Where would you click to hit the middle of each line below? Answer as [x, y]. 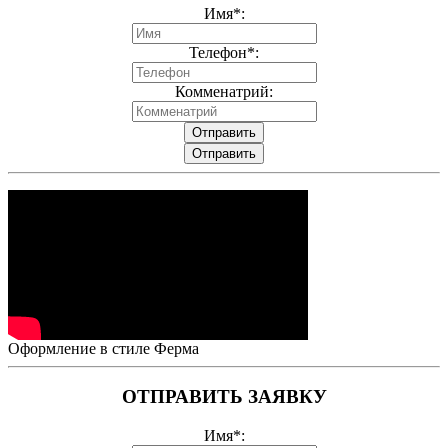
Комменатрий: [224, 91]
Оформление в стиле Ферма [103, 348]
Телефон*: [224, 52]
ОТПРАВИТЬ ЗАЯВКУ [224, 397]
